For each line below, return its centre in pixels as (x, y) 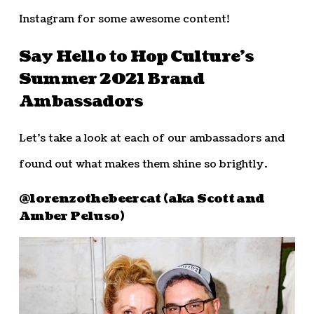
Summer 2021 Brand (111, 79)
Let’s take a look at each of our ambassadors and (151, 139)
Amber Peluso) (71, 216)
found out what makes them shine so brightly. (143, 165)
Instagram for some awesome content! (124, 19)
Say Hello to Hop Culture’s (136, 56)
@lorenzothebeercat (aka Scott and (141, 198)
